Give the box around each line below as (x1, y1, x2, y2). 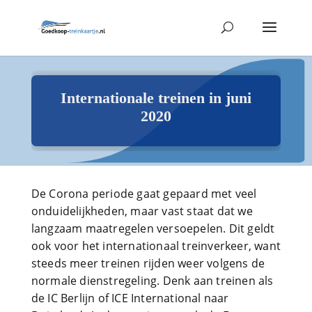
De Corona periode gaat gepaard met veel (31, 186, 257, 201)
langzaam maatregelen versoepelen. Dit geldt (31, 221, 275, 236)
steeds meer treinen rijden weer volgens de (31, 256, 265, 271)
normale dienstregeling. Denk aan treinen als (31, 273, 274, 288)
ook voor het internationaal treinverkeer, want (31, 238, 281, 253)
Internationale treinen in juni (60, 89, 251, 107)
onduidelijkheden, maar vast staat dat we (31, 203, 253, 219)
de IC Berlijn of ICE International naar (31, 290, 229, 306)
